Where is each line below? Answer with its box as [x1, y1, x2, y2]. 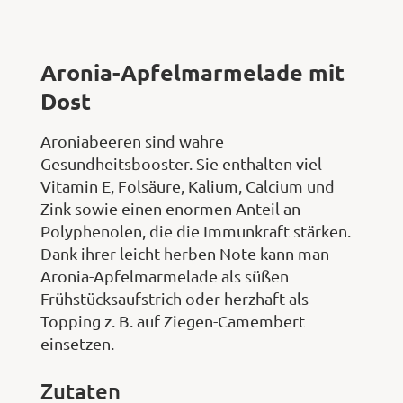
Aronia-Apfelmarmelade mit [40, 57, 345, 86]
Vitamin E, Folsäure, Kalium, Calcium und [40, 175, 335, 195]
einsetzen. [40, 333, 114, 353]
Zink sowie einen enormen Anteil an [40, 198, 300, 218]
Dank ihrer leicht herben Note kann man [40, 243, 329, 263]
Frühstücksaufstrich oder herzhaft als [40, 288, 309, 308]
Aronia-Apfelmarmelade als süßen [40, 265, 289, 285]
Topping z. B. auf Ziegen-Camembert [40, 310, 305, 330]
